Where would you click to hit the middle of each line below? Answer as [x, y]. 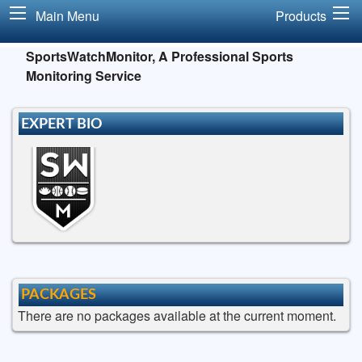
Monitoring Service [84, 75]
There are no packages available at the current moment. [177, 315]
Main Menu [67, 16]
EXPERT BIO [62, 124]
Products [301, 16]
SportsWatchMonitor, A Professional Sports [160, 56]
